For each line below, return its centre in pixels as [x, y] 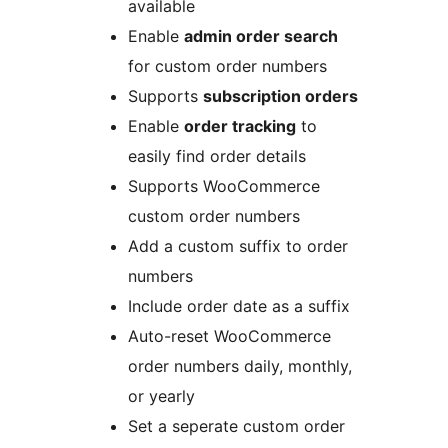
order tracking [240, 126]
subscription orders [280, 96]
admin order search [261, 36]
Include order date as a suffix [239, 306]
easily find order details [217, 156]
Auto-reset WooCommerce [229, 336]
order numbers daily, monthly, [240, 366]
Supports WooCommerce [224, 186]
